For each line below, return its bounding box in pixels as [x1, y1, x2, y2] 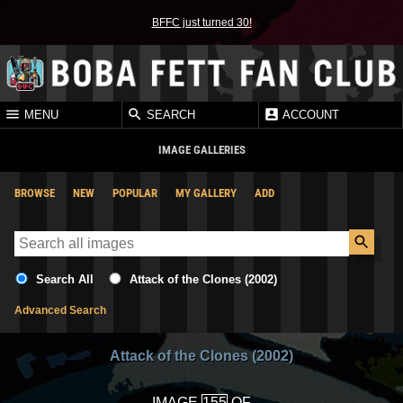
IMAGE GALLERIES [157, 142, 246, 157]
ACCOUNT [280, 108, 339, 122]
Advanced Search [14, 303, 106, 317]
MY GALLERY [175, 185, 237, 200]
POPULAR [112, 185, 157, 200]
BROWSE [14, 185, 55, 200]
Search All [36, 272, 94, 286]
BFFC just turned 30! [151, 16, 252, 29]
